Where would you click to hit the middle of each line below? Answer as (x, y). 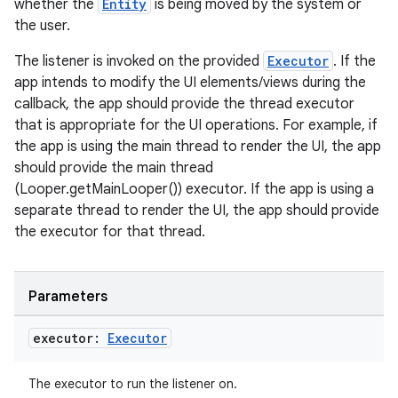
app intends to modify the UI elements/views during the (190, 83)
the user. (42, 26)
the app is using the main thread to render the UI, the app (198, 147)
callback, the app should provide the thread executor (184, 104)
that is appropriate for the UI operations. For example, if (196, 125)
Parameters (68, 297)
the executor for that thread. (110, 232)
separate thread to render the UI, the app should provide (197, 211)
